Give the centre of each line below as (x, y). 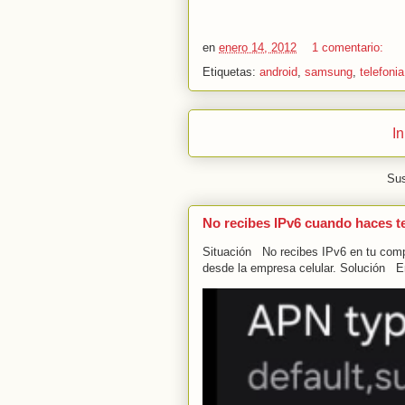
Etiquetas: (231, 71)
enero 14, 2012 (258, 47)
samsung (329, 71)
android (278, 71)
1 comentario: (349, 47)
